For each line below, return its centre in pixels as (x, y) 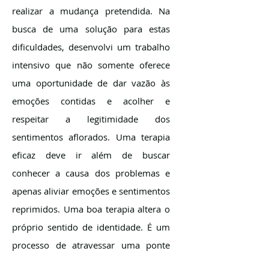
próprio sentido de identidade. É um (91, 227)
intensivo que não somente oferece (91, 65)
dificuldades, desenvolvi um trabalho (91, 47)
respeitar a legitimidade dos (91, 119)
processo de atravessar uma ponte (91, 245)
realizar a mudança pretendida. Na (91, 11)
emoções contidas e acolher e (91, 101)
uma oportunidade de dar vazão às (91, 83)
